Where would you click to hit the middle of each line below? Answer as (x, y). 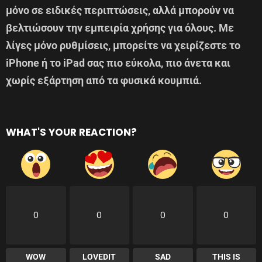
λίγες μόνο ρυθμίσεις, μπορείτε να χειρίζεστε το (123, 45)
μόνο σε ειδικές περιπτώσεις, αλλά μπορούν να (120, 10)
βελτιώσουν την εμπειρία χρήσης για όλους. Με (120, 27)
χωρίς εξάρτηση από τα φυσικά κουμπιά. (104, 80)
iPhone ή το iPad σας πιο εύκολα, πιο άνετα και (118, 63)
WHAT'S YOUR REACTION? (71, 132)
